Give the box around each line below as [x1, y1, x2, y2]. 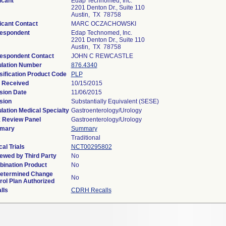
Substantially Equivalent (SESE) [71, 98, 159, 105]
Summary [71, 125, 97, 132]
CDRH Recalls [71, 187, 111, 194]
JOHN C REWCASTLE [71, 52, 133, 60]
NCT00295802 [71, 143, 112, 150]
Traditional [71, 134, 100, 141]
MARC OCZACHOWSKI [71, 20, 136, 27]
